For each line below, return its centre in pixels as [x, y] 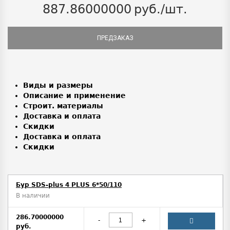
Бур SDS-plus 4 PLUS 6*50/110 [69, 185]
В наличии [33, 196]
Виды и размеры [58, 85]
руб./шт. [161, 9]
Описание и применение [74, 96]
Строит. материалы [63, 106]
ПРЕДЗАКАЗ [115, 38]
